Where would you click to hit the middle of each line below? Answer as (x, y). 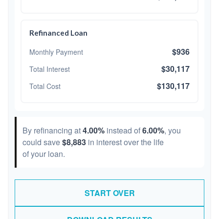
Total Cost (45, 86)
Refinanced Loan (58, 33)
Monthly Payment (56, 52)
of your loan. (44, 154)
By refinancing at (53, 130)
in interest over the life (125, 142)
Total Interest (50, 69)
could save (42, 142)
